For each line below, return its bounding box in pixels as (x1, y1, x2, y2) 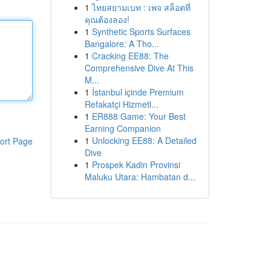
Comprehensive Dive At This (84, 62, 194, 74)
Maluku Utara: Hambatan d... (84, 171, 195, 183)
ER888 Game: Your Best (91, 110, 186, 122)
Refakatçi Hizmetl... (84, 98, 158, 110)
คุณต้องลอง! (84, 13, 129, 25)
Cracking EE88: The (91, 50, 169, 62)
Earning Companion (84, 122, 161, 134)
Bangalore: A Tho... (84, 38, 159, 50)
